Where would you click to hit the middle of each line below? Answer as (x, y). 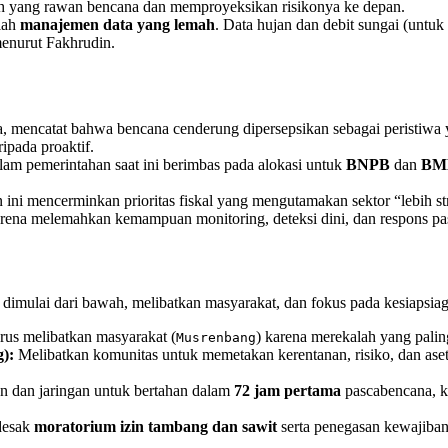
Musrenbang (216, 338)
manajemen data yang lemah (117, 25)
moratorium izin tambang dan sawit (155, 427)
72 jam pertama (287, 391)
